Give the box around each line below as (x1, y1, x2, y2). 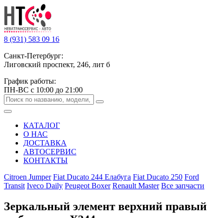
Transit (4, 182, 25, 190)
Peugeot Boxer (65, 182, 110, 190)
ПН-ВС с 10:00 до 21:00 (4, 86, 83, 94)
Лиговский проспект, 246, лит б (4, 60, 110, 69)
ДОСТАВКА (23, 139, 67, 147)
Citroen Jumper (4, 173, 51, 181)
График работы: (4, 77, 56, 85)
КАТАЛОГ (23, 121, 60, 129)
